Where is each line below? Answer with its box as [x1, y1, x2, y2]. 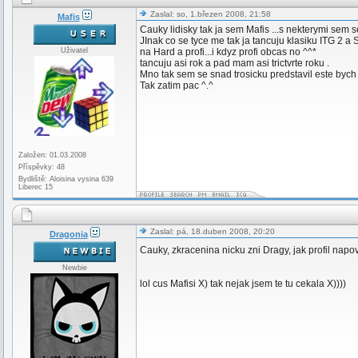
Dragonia [49, 229, 88, 239]
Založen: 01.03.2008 [18, 151, 86, 159]
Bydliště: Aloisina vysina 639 [18, 175, 113, 183]
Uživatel [61, 46, 88, 54]
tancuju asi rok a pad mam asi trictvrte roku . [140, 58, 329, 69]
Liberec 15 [18, 183, 53, 191]
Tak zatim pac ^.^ [140, 80, 213, 91]
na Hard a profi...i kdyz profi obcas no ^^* [140, 46, 316, 58]
